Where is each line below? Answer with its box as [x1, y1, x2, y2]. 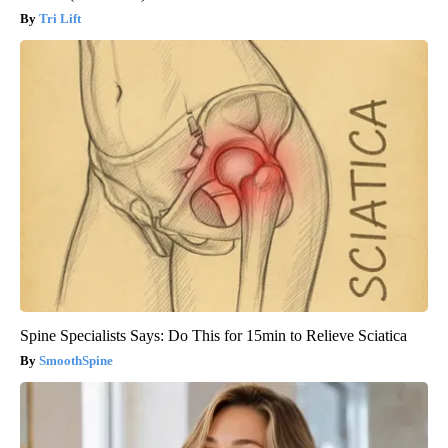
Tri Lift [39, 10, 81, 26]
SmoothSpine [39, 352, 113, 368]
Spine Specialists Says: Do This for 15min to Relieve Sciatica [20, 326, 407, 344]
